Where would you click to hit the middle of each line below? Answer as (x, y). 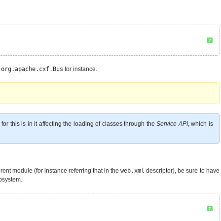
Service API (172, 124)
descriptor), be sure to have (182, 170)
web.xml (133, 170)
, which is (200, 124)
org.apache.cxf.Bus (32, 69)
